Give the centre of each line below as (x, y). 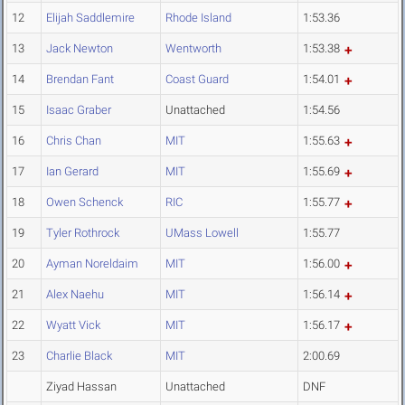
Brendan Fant (80, 80)
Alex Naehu (75, 295)
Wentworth (193, 49)
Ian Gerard (72, 172)
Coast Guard (197, 80)
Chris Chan (74, 141)
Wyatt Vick (73, 325)
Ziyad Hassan (81, 387)
